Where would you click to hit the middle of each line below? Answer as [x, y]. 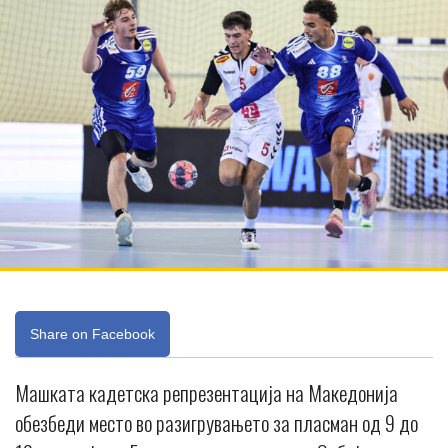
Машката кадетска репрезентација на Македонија [206, 392]
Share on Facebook [92, 333]
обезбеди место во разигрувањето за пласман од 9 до [216, 422]
